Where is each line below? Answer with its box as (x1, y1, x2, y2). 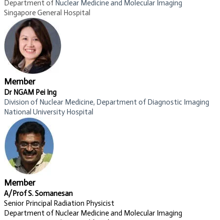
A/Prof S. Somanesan (4, 189, 73, 198)
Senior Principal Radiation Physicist (4, 199, 114, 208)
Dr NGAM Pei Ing (4, 88, 56, 97)
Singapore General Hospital (4, 8, 90, 18)
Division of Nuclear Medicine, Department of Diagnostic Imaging (4, 98, 209, 107)
